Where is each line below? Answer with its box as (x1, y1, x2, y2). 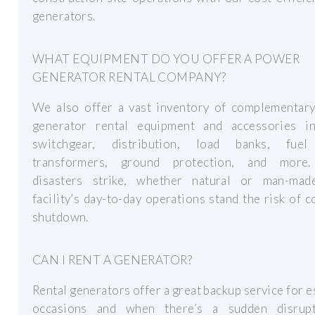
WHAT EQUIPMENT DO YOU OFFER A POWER (32, 51, 300, 66)
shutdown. (32, 210, 89, 225)
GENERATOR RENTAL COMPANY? (32, 69, 226, 84)
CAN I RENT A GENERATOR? (32, 252, 192, 267)
